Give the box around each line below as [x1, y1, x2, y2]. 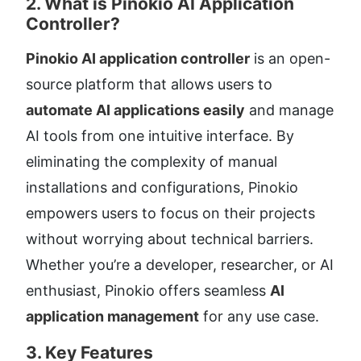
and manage [245, 101, 334, 118]
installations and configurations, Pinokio [26, 178, 298, 196]
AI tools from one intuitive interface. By [26, 127, 294, 144]
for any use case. [199, 307, 319, 325]
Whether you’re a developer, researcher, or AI [26, 255, 334, 273]
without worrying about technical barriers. [26, 230, 313, 247]
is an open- [250, 49, 330, 67]
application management [26, 307, 199, 325]
